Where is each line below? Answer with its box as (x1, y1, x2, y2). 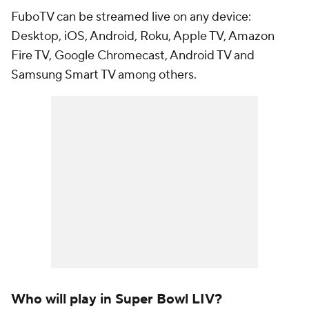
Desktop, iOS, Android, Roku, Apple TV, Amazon (11, 28, 275, 44)
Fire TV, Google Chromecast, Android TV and (11, 48, 255, 63)
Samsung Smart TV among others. (11, 67, 197, 83)
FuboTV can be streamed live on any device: (11, 9, 251, 25)
